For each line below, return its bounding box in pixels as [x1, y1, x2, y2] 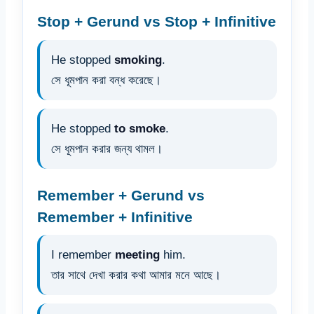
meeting [115, 248, 160, 262]
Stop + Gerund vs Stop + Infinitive [37, 13, 276, 30]
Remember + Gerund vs [37, 186, 205, 203]
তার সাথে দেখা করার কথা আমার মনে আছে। [51, 268, 221, 282]
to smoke [114, 121, 165, 135]
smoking [114, 53, 162, 67]
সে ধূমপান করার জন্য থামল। [51, 142, 163, 156]
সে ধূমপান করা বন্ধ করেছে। [51, 73, 161, 87]
